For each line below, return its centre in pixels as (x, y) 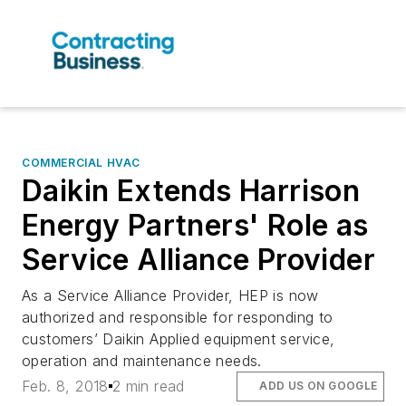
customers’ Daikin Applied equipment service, (179, 339)
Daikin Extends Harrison (191, 191)
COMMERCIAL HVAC (81, 163)
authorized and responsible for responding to (178, 318)
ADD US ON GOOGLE (319, 386)
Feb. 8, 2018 (65, 387)
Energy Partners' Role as (195, 226)
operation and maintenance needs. (142, 361)
